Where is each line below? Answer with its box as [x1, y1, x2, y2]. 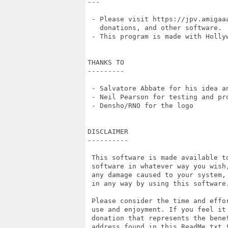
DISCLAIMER [88, 128, 128, 135]
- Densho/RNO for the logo [88, 102, 193, 109]
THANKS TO [88, 59, 124, 66]
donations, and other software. [88, 24, 222, 32]
